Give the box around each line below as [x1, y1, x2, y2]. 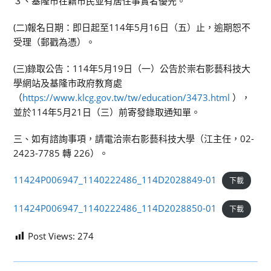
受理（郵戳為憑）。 [13, 36, 96, 48]
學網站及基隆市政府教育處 [13, 77, 123, 89]
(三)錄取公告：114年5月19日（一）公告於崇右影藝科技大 [13, 62, 251, 74]
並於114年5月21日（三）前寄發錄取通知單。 [13, 106, 201, 118]
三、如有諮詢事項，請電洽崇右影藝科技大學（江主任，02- [13, 132, 255, 145]
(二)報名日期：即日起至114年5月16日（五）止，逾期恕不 [13, 21, 251, 33]
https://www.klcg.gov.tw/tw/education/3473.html [22, 91, 230, 103]
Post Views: [28, 230, 76, 242]
